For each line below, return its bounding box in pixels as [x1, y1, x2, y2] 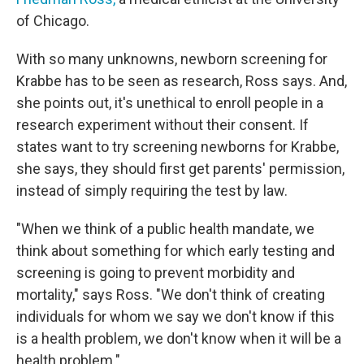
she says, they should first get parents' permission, [16, 160, 344, 177]
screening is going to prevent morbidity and [16, 264, 295, 281]
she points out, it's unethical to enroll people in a [16, 94, 323, 111]
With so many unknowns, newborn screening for [16, 50, 327, 67]
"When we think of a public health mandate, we [16, 220, 314, 237]
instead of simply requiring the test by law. [16, 182, 288, 199]
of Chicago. [16, 12, 89, 29]
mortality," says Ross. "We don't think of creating [16, 286, 325, 303]
